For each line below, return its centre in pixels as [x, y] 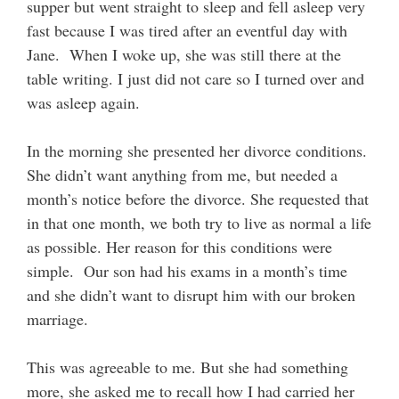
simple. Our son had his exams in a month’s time [187, 271]
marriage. [57, 319]
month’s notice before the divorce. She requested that [198, 199]
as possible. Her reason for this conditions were [179, 247]
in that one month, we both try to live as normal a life [199, 223]
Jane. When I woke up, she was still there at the [184, 55]
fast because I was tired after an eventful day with [187, 31]
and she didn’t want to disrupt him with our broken [191, 295]
